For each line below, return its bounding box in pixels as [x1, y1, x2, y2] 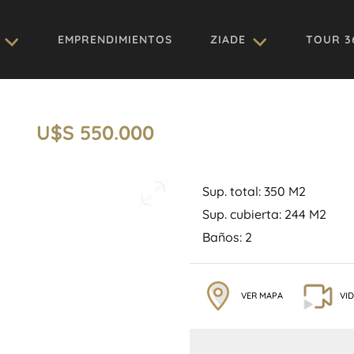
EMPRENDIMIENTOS [58, 32, 172, 47]
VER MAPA [241, 289, 283, 301]
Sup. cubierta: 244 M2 [202, 205, 326, 222]
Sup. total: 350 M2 [202, 183, 306, 199]
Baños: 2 [202, 228, 252, 245]
